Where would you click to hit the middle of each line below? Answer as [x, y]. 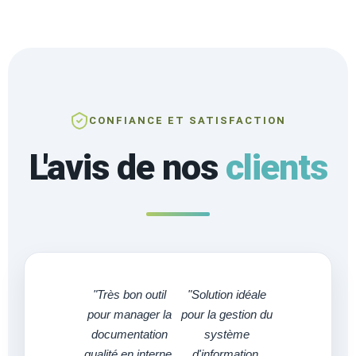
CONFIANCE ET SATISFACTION [188, 121]
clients [276, 167]
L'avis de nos [127, 167]
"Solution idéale [227, 294]
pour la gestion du [227, 314]
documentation [129, 334]
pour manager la [129, 314]
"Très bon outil [129, 294]
